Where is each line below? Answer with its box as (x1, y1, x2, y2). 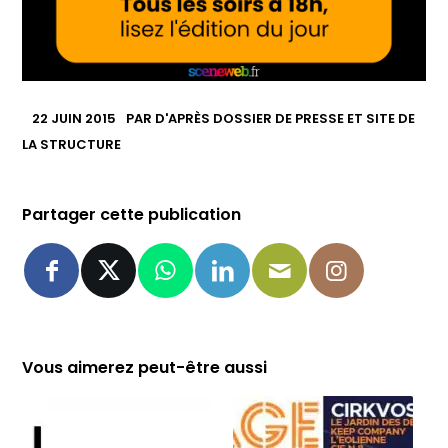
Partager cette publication (22, 203, 242, 227)
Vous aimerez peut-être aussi (22, 356, 268, 380)
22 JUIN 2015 (32, 109, 117, 129)
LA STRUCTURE (22, 135, 122, 155)
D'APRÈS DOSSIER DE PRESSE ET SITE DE (155, 109, 416, 129)
